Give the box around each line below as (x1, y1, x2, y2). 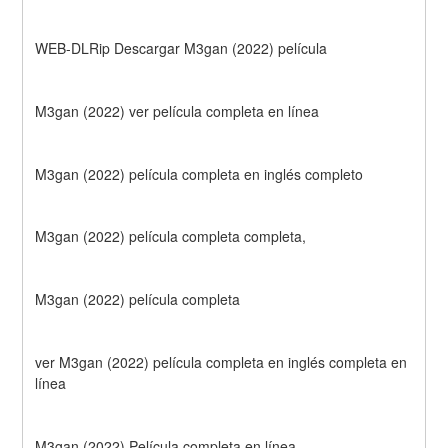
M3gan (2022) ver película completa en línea (35, 100, 320, 121)
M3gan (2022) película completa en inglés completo (35, 163, 364, 184)
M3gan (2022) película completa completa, (35, 226, 307, 247)
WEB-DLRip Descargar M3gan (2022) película (35, 38, 328, 59)
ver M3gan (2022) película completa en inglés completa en (35, 351, 408, 372)
